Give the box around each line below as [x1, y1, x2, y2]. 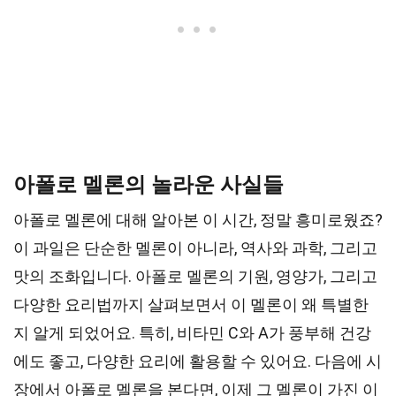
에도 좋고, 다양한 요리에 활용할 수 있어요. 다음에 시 [13, 352, 382, 370]
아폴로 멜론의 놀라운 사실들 [13, 172, 284, 197]
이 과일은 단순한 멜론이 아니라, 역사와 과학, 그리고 [13, 239, 377, 257]
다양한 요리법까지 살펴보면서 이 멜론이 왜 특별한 [13, 295, 369, 314]
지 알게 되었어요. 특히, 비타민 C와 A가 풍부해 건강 [13, 324, 371, 342]
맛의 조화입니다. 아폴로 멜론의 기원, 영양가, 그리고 [13, 267, 377, 286]
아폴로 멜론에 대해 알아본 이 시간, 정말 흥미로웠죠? [13, 210, 383, 229]
